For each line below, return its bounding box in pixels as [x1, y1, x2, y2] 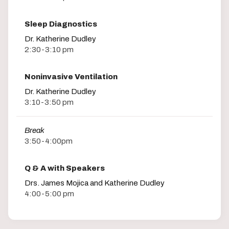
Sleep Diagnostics [25, 19, 97, 28]
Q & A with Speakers [25, 164, 105, 173]
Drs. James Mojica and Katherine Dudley [25, 179, 165, 188]
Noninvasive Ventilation [25, 72, 118, 81]
